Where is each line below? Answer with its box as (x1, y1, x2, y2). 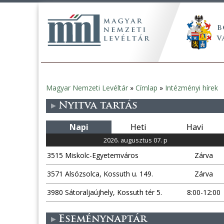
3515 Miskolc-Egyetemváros (47, 150, 138, 160)
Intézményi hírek (165, 83, 218, 92)
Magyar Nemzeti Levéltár (46, 83, 128, 92)
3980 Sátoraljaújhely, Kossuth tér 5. (47, 187, 162, 197)
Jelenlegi (41, 85, 89, 99)
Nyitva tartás (58, 101, 137, 111)
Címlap (135, 83, 157, 92)
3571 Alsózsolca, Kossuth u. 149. (47, 169, 153, 178)
